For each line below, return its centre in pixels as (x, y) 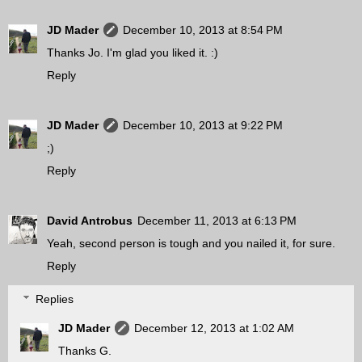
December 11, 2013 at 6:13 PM (217, 220)
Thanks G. (85, 351)
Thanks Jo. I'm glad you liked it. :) (133, 52)
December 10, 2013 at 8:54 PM (203, 29)
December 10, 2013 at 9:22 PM (203, 125)
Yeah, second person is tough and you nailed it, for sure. (191, 243)
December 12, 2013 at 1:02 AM (215, 328)
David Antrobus (90, 220)
